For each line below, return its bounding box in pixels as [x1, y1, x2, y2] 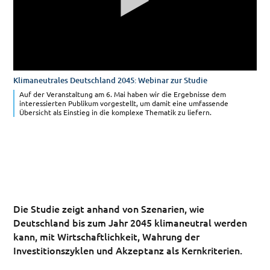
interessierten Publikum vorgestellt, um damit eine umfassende [19, 98, 228, 108]
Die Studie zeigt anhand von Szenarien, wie [13, 202, 205, 216]
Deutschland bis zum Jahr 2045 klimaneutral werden [13, 216, 248, 230]
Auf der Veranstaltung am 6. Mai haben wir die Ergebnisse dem [19, 89, 226, 99]
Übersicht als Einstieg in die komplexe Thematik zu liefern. [19, 107, 212, 117]
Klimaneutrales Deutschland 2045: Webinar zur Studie [13, 74, 208, 86]
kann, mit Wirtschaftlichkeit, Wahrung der [13, 230, 200, 243]
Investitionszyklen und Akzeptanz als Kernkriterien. [13, 243, 243, 257]
